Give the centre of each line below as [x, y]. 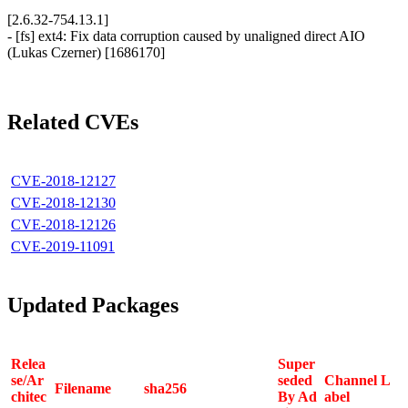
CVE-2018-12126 [63, 224]
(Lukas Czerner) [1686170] [86, 53]
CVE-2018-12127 [63, 180]
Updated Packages [93, 305]
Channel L [357, 380]
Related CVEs [73, 122]
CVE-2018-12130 [63, 202]
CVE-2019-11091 [63, 246]
